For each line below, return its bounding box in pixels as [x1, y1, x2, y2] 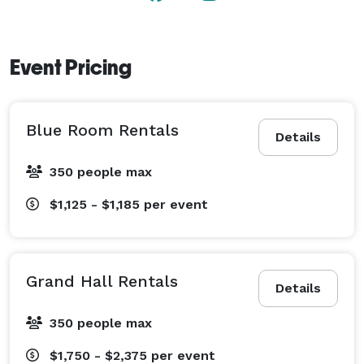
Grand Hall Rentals [26, 271, 178, 291]
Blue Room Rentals [26, 119, 179, 140]
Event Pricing [10, 54, 132, 80]
